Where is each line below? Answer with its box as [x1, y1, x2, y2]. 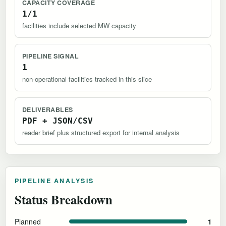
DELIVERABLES [22, 105, 73, 115]
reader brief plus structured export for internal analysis [22, 128, 180, 138]
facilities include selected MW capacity [22, 21, 136, 31]
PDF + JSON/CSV [22, 116, 93, 126]
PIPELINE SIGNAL [22, 51, 79, 61]
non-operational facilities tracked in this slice [22, 74, 152, 84]
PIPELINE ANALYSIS [15, 176, 94, 186]
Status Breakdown [15, 190, 112, 209]
